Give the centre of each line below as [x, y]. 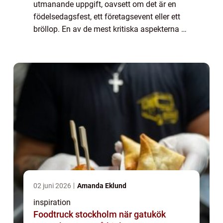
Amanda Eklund [102, 185]
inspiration [52, 202]
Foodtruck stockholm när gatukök [76, 214]
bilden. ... [49, 54]
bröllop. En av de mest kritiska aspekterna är [111, 29]
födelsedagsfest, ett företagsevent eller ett [107, 16]
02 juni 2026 [53, 185]
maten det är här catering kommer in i [99, 41]
